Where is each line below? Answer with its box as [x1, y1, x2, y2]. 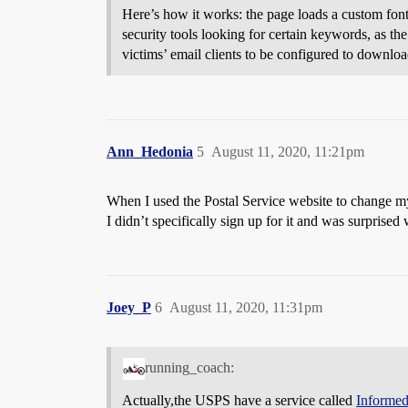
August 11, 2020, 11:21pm [211, 143, 364, 159]
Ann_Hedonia [107, 143, 193, 159]
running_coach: [144, 360, 234, 376]
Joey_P [107, 299, 151, 315]
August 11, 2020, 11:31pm [169, 299, 322, 315]
